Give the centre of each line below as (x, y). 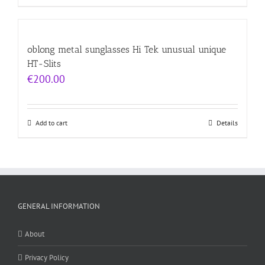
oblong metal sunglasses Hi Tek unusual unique (127, 50)
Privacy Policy (47, 258)
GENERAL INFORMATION (59, 206)
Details (227, 123)
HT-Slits (44, 64)
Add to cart (51, 123)
